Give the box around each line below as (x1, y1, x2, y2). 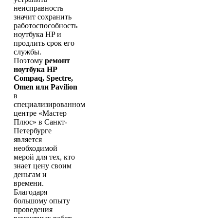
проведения (14, 205, 53, 214)
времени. (14, 179, 44, 188)
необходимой (14, 144, 57, 153)
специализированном (14, 100, 85, 109)
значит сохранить (14, 13, 72, 21)
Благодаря (14, 188, 47, 197)
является (14, 135, 42, 144)
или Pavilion (36, 83, 77, 91)
